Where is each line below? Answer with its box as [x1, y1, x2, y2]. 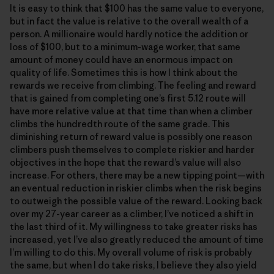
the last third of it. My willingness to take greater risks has [10, 220, 257, 232]
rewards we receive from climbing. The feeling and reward [10, 79, 256, 91]
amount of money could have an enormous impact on [10, 53, 232, 65]
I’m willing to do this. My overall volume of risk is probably [10, 246, 252, 258]
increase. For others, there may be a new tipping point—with [10, 169, 264, 181]
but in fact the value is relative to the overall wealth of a [10, 15, 248, 27]
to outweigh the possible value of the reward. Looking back [10, 194, 262, 207]
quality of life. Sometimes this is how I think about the [10, 66, 238, 78]
